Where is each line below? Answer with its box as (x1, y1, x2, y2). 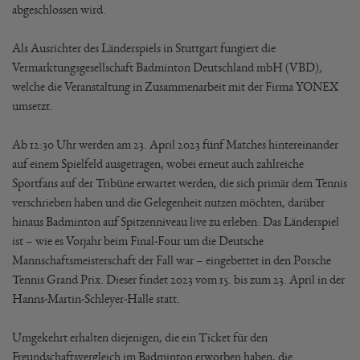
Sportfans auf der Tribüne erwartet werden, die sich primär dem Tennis (12, 176, 347, 190)
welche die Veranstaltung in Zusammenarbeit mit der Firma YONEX (12, 80, 338, 93)
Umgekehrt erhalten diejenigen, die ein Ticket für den (12, 330, 268, 344)
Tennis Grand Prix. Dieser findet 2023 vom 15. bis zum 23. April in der (12, 272, 345, 286)
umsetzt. (12, 99, 53, 112)
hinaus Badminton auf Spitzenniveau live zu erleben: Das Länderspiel (12, 215, 339, 228)
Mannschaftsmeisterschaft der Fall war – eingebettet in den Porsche (12, 253, 331, 267)
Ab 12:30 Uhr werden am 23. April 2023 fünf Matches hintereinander (12, 137, 338, 151)
